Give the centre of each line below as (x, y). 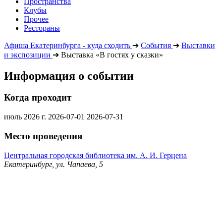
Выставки (198, 45)
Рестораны (42, 28)
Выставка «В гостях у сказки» (112, 55)
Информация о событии (69, 76)
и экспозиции (27, 55)
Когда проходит (38, 98)
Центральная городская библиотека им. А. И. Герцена (95, 155)
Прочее (36, 19)
